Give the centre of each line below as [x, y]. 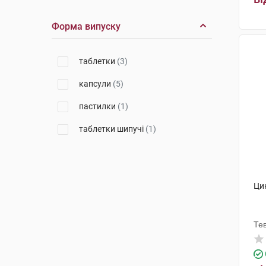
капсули [96, 84]
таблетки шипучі [112, 129]
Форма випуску [86, 26]
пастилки [98, 106]
